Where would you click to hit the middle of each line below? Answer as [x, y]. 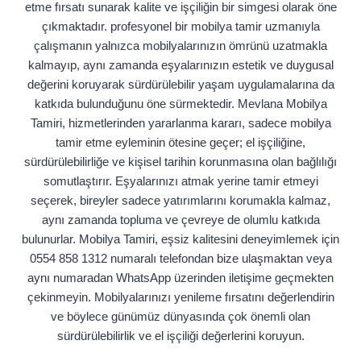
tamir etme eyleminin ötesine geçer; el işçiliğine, [180, 143]
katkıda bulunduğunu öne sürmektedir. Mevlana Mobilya [180, 104]
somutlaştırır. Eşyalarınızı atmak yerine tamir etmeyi [180, 181]
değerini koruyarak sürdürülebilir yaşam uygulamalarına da [180, 85]
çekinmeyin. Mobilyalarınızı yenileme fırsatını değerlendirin [180, 297]
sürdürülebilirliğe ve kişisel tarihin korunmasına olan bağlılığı [180, 162]
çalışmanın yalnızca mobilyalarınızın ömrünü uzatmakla [180, 46]
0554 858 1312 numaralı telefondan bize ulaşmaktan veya [180, 259]
